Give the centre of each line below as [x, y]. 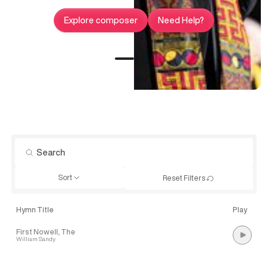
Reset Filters [184, 178]
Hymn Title [35, 209]
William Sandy [36, 238]
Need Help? [181, 20]
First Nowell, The [45, 232]
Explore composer [100, 20]
